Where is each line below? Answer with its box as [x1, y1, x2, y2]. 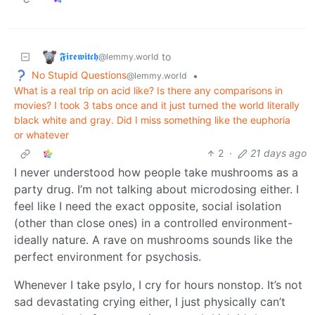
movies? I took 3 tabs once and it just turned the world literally [14, 99, 300, 112]
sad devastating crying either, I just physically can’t [14, 295, 285, 309]
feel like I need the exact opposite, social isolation [14, 199, 281, 214]
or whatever [14, 129, 69, 141]
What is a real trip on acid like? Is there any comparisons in [14, 84, 283, 97]
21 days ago [250, 147, 307, 160]
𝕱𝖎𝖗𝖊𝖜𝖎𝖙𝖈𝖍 [60, 49, 98, 62]
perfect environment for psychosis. [14, 250, 201, 264]
